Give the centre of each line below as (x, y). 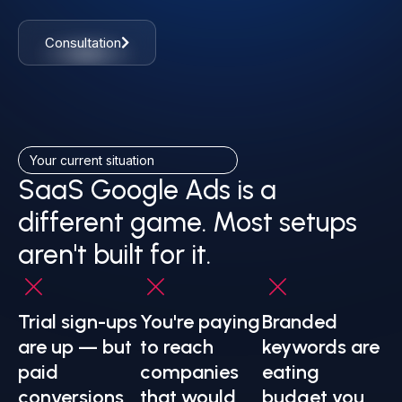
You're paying (200, 322)
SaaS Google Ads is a (147, 190)
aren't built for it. (114, 255)
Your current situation (92, 161)
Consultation (83, 43)
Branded (300, 322)
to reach (177, 347)
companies (189, 372)
